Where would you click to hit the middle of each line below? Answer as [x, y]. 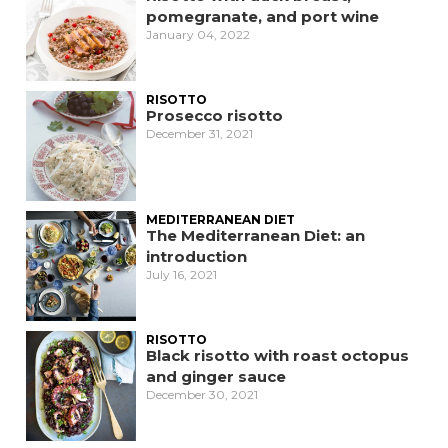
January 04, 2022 [198, 34]
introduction [196, 256]
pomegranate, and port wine [262, 16]
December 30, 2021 [202, 394]
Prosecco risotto [214, 115]
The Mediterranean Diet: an [255, 235]
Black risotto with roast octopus [277, 355]
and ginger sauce [216, 376]
